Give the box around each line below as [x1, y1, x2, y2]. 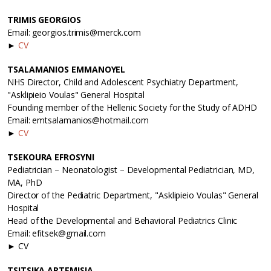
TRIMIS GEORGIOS [7, 14, 81, 26]
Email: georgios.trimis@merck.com [7, 27, 141, 39]
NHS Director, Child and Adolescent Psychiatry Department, [7, 76, 238, 88]
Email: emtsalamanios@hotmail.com [7, 114, 149, 126]
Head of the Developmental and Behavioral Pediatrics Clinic [7, 215, 238, 227]
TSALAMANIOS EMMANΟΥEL [7, 64, 126, 76]
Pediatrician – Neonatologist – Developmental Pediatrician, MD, [7, 164, 255, 176]
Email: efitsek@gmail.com [7, 227, 106, 240]
